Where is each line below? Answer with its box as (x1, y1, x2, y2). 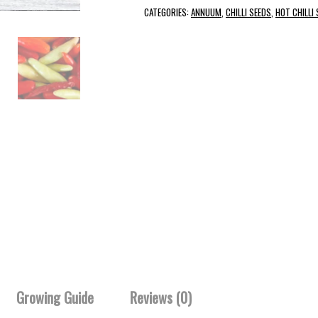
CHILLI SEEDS (226, 5, 271, 20)
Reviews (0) (130, 286, 192, 308)
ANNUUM (191, 5, 221, 20)
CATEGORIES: (144, 5, 191, 20)
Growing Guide (16, 286, 94, 308)
